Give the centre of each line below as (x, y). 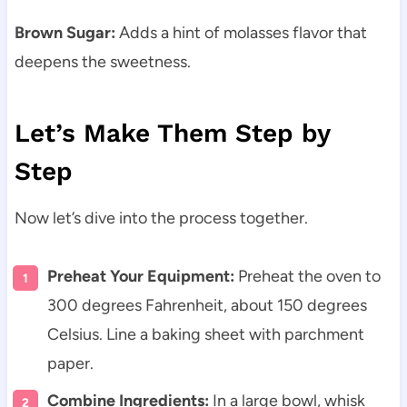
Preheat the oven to (307, 276)
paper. (70, 363)
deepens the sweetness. (102, 61)
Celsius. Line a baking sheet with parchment (205, 334)
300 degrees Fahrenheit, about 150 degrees (207, 305)
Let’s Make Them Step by (172, 133)
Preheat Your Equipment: (140, 276)
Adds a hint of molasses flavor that (241, 32)
